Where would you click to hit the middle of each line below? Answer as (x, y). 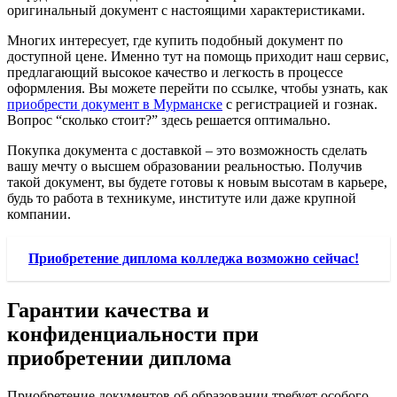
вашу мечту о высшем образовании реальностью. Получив (185, 167)
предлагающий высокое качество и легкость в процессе (175, 73)
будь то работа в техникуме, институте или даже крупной (182, 198)
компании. (39, 214)
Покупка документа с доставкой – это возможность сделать (187, 151)
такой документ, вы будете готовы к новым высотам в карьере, (197, 183)
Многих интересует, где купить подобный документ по (175, 41)
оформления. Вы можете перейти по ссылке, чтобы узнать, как (198, 89)
